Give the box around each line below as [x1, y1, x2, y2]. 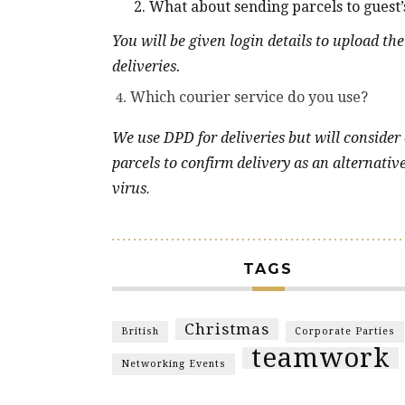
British [121, 325, 159, 337]
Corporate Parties [295, 325, 395, 337]
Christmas [184, 319, 269, 338]
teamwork [251, 342, 390, 373]
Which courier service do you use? [130, 88, 368, 106]
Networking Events [121, 357, 226, 370]
